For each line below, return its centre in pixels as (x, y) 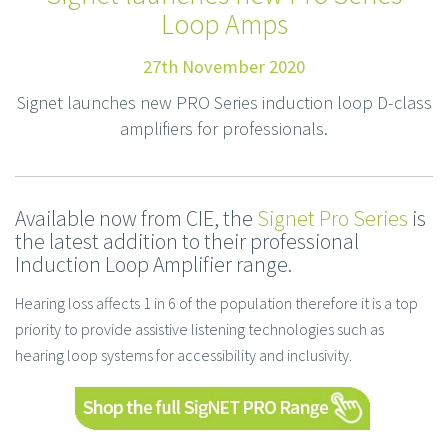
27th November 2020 (224, 67)
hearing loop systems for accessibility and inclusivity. (183, 355)
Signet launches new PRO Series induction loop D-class (224, 103)
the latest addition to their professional (187, 242)
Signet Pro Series (332, 219)
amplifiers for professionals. (224, 129)
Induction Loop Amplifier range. (153, 265)
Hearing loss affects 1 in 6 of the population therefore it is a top (216, 303)
